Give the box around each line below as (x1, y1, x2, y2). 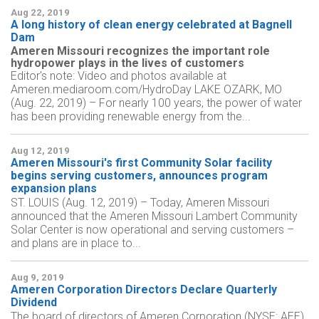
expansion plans (11, 182, 97, 196)
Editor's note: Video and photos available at (11, 69, 226, 83)
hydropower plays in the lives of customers (11, 56, 244, 70)
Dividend (11, 296, 57, 310)
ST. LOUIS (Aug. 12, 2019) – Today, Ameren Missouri (11, 196, 269, 210)
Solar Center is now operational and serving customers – (11, 223, 294, 237)
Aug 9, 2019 (11, 272, 64, 283)
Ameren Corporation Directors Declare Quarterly (11, 283, 277, 297)
